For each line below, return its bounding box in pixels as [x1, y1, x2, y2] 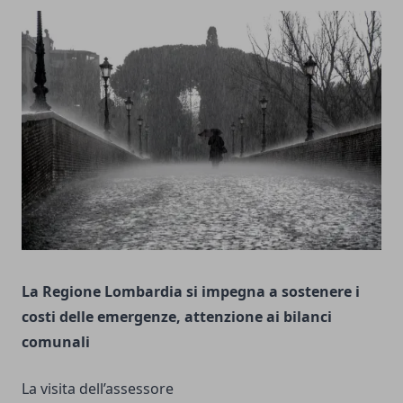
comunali [22, 331, 90, 352]
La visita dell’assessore [22, 378, 174, 399]
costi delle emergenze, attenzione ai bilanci [22, 306, 332, 327]
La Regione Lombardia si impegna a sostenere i [22, 281, 360, 301]
